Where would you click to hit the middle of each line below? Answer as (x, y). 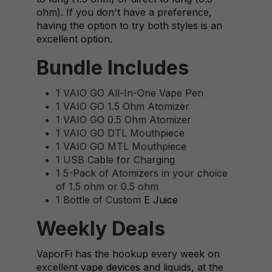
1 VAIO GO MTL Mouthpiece (121, 146)
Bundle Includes (113, 68)
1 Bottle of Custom (100, 200)
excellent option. (74, 39)
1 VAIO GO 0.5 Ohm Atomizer (124, 120)
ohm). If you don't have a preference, (124, 12)
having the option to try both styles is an (129, 25)
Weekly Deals (101, 229)
